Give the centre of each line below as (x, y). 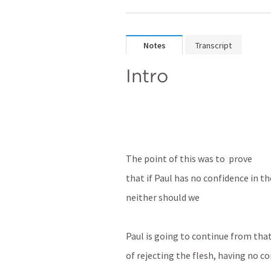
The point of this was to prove (189, 158)
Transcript (214, 45)
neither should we (163, 197)
